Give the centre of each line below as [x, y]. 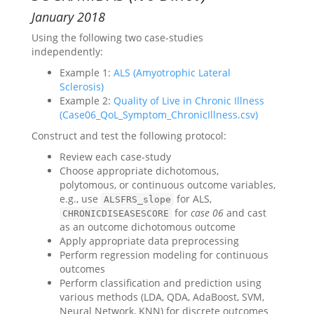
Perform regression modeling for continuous [164, 255]
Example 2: [87, 101]
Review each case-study [115, 157]
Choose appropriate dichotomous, [139, 171]
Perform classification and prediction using [161, 283]
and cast [245, 213]
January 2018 [68, 17]
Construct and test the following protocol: [129, 136]
